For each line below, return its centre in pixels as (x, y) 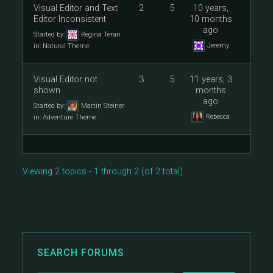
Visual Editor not (66, 80)
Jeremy (218, 45)
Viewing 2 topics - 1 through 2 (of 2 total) (103, 172)
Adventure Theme (69, 117)
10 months (211, 19)
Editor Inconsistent (70, 19)
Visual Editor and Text (76, 8)
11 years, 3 (211, 80)
